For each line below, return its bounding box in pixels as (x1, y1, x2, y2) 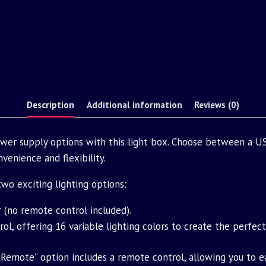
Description (27, 98, 75, 110)
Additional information (86, 98, 182, 110)
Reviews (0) (194, 98, 239, 110)
